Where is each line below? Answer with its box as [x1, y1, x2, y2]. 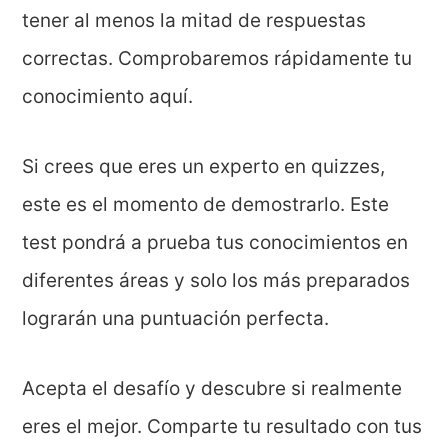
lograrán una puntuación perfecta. [22, 306, 330, 330]
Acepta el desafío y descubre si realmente [22, 376, 403, 400]
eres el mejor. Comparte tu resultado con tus [22, 414, 423, 438]
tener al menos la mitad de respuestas [22, 8, 367, 32]
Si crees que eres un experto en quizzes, [22, 154, 386, 178]
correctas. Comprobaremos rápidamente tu [22, 46, 413, 70]
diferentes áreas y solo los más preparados [22, 268, 411, 292]
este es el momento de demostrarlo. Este [22, 192, 390, 216]
